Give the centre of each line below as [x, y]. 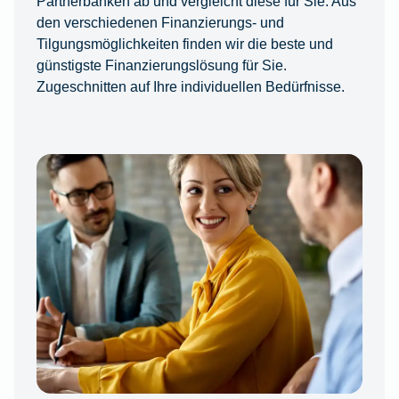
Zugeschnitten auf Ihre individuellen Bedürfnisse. [190, 87]
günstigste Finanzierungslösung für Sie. [161, 65]
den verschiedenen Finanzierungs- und [160, 23]
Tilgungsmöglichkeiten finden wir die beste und [184, 44]
